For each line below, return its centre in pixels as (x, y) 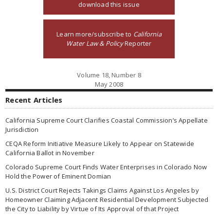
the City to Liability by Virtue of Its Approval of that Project (92, 209)
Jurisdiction (22, 129)
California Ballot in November (50, 153)
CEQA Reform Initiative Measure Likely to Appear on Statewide (100, 144)
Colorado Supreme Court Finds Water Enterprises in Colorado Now (106, 167)
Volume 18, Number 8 (109, 75)
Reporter (137, 43)
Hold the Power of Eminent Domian (58, 176)
